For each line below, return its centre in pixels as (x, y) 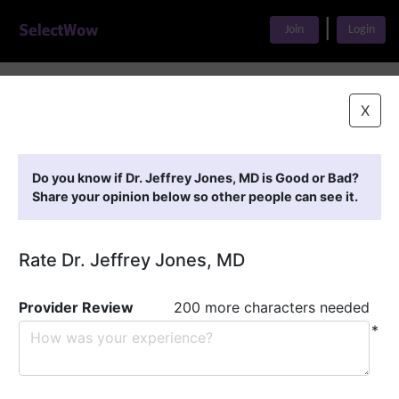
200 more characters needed (272, 307)
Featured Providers (153, 136)
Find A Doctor (115, 95)
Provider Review (76, 307)
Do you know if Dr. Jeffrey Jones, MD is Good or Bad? (195, 178)
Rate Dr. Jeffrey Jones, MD (132, 260)
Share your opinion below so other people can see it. (195, 196)
